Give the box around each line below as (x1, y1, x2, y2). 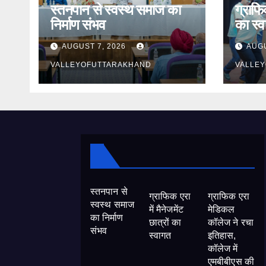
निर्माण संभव (50, 16, 105, 33)
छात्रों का (148, 217, 182, 227)
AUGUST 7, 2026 (62, 42, 128, 50)
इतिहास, (207, 230, 236, 240)
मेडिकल (207, 204, 235, 214)
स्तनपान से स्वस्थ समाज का (50, 1, 180, 18)
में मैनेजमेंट (148, 204, 184, 214)
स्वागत (148, 230, 172, 240)
